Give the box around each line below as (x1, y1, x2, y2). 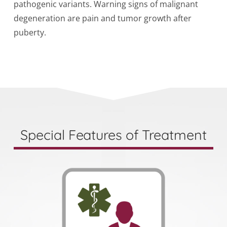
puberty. (13, 26, 46, 38)
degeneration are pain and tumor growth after (13, 12, 192, 24)
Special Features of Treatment (20, 126, 207, 143)
